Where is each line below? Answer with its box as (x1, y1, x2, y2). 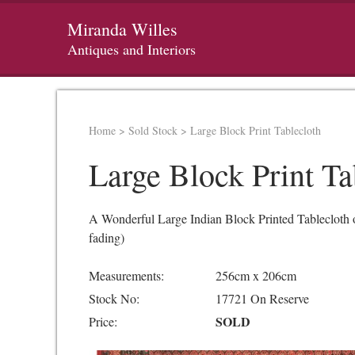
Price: (89, 313, 117, 330)
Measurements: (89, 267, 164, 284)
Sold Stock (128, 123, 177, 138)
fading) (89, 229, 124, 246)
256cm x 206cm (216, 267, 296, 284)
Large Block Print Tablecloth (190, 123, 321, 138)
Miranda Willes (67, 17, 177, 40)
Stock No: (89, 290, 139, 307)
